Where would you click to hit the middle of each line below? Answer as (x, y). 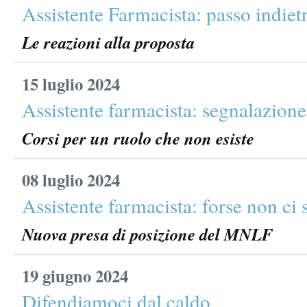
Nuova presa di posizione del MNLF (147, 234)
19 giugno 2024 (75, 275)
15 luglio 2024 (71, 84)
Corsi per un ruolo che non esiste (138, 138)
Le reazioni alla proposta (108, 42)
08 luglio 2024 (71, 180)
